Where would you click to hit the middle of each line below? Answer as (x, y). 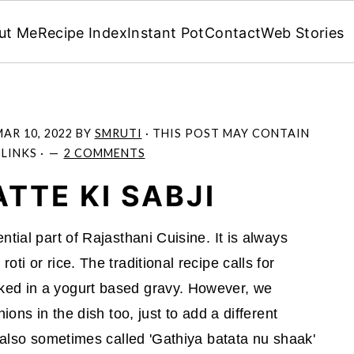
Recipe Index (82, 32)
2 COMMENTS (104, 153)
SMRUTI (118, 133)
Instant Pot (166, 32)
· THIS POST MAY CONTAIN (226, 133)
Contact (233, 32)
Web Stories (303, 32)
